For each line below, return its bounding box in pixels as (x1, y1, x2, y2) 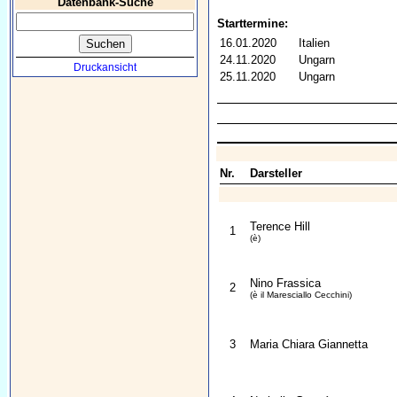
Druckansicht (74, 61, 136, 74)
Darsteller (249, 167, 302, 181)
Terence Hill (249, 220, 310, 234)
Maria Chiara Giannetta (249, 338, 368, 352)
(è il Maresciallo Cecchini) (249, 290, 352, 300)
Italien (298, 36, 330, 51)
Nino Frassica (249, 276, 321, 291)
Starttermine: (216, 17, 288, 31)
